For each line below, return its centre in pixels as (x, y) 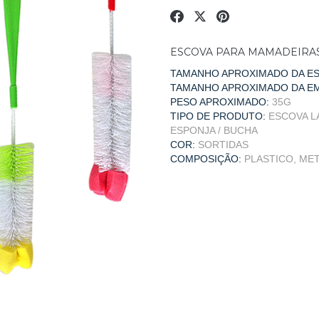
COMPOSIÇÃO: (206, 159)
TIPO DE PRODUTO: (218, 116)
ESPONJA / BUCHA (214, 130)
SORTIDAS (223, 145)
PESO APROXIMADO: (220, 102)
